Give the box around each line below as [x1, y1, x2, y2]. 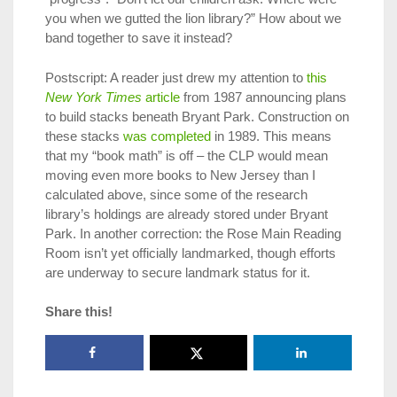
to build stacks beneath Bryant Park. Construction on [45, 108, 349, 124]
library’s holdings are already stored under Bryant [45, 206, 328, 222]
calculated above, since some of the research [45, 186, 307, 202]
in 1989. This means [211, 128, 331, 144]
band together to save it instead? [45, 30, 232, 46]
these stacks [45, 128, 123, 144]
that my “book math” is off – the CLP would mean [45, 147, 328, 163]
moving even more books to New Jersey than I [45, 167, 315, 183]
